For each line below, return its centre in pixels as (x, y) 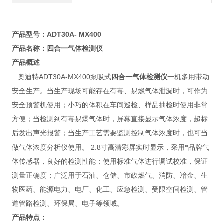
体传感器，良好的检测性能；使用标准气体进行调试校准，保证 (110, 162)
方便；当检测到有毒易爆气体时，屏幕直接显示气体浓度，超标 (110, 119)
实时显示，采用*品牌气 (172, 148)
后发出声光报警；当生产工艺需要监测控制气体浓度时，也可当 (110, 133)
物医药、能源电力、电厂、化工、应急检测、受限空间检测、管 (110, 190)
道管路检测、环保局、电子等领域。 (68, 204)
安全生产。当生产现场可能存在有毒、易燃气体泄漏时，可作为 (110, 91)
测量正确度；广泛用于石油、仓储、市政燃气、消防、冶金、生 (110, 176)
